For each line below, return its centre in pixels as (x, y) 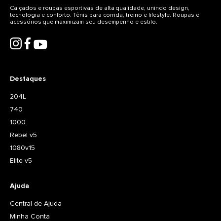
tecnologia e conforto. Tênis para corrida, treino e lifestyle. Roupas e (105, 15)
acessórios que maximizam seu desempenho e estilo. (84, 22)
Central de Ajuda (36, 204)
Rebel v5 (23, 135)
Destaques (28, 79)
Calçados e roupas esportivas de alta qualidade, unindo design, (100, 8)
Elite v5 (21, 161)
